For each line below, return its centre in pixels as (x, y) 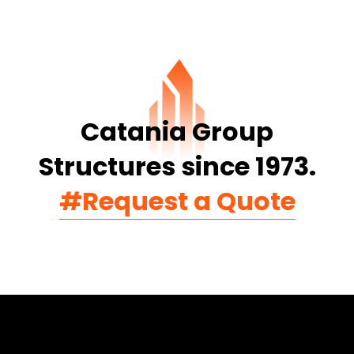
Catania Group (177, 132)
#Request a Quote (177, 201)
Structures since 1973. (177, 166)
